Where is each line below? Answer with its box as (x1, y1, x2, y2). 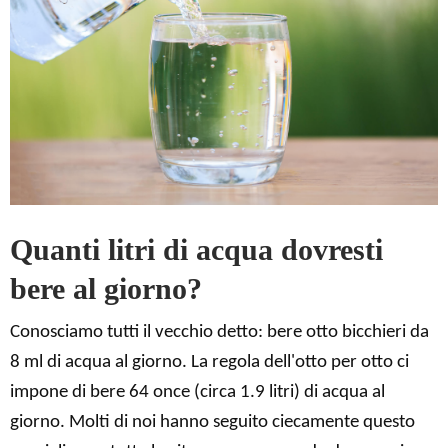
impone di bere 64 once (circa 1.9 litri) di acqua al (10, 382, 385, 402)
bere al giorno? (10, 271, 202, 305)
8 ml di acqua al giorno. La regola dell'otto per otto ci (10, 352, 409, 372)
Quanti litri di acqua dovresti (10, 232, 383, 266)
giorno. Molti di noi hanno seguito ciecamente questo (10, 412, 415, 432)
